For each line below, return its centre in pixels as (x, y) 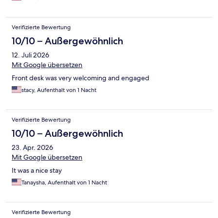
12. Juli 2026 (30, 55)
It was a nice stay (37, 171)
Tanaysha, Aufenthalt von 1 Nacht (64, 183)
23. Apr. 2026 (32, 148)
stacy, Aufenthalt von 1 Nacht (59, 90)
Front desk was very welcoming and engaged (81, 78)
